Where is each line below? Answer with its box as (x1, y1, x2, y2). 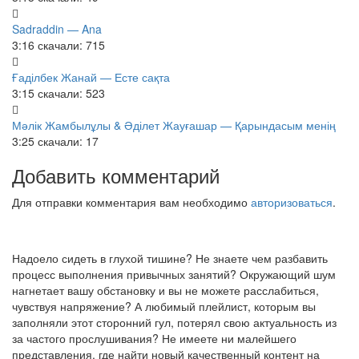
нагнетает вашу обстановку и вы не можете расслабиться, (12, 282, 319, 298)
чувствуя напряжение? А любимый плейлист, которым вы (12, 298, 316, 314)
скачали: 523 (38, 85, 105, 101)
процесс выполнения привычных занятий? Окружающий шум (12, 266, 336, 282)
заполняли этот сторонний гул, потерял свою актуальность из (12, 314, 337, 330)
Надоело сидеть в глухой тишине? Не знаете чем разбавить (12, 250, 328, 266)
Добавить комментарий (12, 161, 220, 189)
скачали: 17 (38, 133, 99, 149)
